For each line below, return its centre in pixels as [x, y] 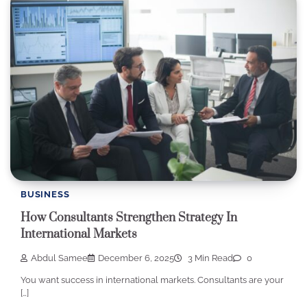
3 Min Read [209, 258]
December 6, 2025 [136, 258]
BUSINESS [45, 194]
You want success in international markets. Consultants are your [152, 280]
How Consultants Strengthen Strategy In [129, 218]
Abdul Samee [59, 258]
